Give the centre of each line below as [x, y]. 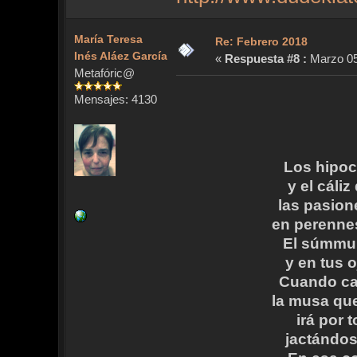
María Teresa [108, 39]
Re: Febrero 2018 [261, 42]
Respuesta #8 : [265, 59]
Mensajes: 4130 [115, 100]
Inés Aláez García [120, 56]
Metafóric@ [104, 73]
